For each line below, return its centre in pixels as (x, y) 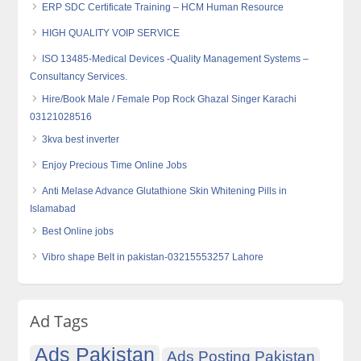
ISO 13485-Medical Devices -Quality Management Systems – (176, 58)
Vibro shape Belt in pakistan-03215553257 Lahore (153, 257)
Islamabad (53, 208)
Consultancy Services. (79, 76)
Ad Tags (60, 321)
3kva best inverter (81, 139)
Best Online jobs (78, 231)
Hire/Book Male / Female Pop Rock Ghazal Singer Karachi (170, 99)
